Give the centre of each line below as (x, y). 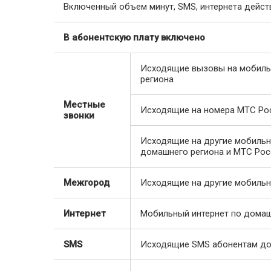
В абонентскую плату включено (134, 38)
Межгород (87, 183)
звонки (79, 116)
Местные (84, 105)
